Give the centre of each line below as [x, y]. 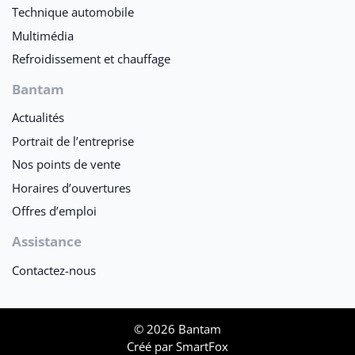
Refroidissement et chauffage [91, 59]
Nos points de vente [66, 164]
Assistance [47, 242]
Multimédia [43, 35]
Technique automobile [73, 12]
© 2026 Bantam [177, 329]
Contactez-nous [54, 270]
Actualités [38, 118]
